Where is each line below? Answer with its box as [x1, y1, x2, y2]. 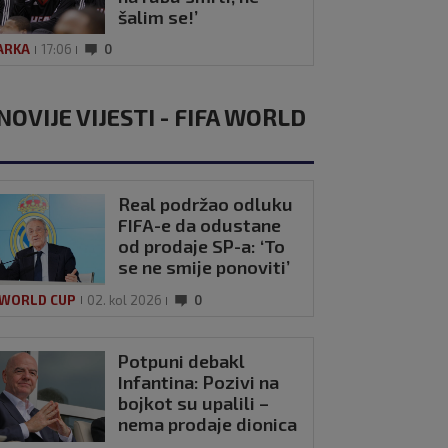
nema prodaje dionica [118, 412, 298, 435]
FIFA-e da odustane [118, 214, 282, 237]
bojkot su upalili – [118, 391, 270, 414]
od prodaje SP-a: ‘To [118, 235, 286, 258]
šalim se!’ [118, 5, 199, 28]
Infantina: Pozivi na [118, 370, 280, 393]
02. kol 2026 [87, 291, 163, 308]
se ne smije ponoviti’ [118, 256, 291, 279]
